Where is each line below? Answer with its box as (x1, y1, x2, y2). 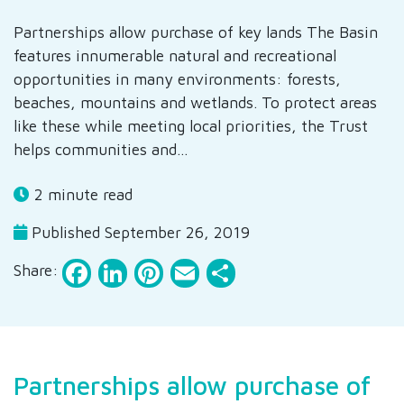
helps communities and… (14, 140, 188, 160)
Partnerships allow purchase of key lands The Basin (14, 23, 378, 42)
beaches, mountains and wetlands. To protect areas (14, 93, 377, 113)
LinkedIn (127, 256, 239, 291)
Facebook (91, 256, 218, 291)
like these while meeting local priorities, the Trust (14, 116, 368, 136)
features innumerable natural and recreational (14, 46, 336, 66)
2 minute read (30, 185, 133, 205)
